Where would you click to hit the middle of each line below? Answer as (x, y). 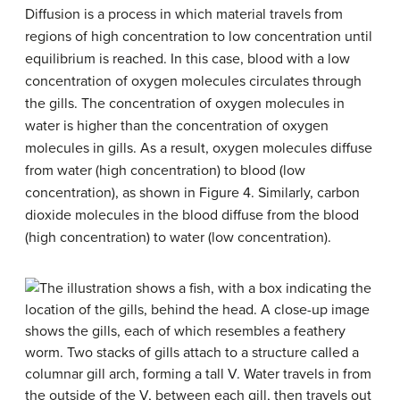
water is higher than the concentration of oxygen (177, 126)
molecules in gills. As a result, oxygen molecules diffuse (199, 148)
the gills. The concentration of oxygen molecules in (185, 104)
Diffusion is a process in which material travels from (184, 14)
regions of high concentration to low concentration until (199, 37)
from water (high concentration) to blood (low (165, 171)
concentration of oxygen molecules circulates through (193, 81)
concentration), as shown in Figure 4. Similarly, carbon (192, 193)
